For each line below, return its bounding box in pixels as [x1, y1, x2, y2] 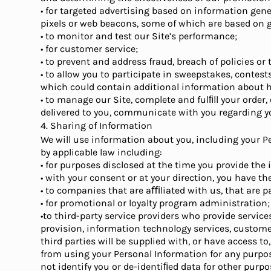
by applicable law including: [41, 146, 163, 158]
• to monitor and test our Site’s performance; [41, 30, 238, 42]
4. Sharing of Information [41, 120, 153, 131]
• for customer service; [41, 43, 139, 54]
